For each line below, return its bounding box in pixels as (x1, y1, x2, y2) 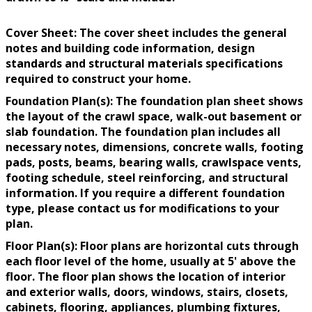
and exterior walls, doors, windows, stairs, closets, (6, 284, 288, 300)
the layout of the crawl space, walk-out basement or (6, 109, 302, 125)
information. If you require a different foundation (6, 185, 285, 201)
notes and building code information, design (6, 40, 255, 56)
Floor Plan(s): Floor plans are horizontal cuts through (6, 238, 299, 254)
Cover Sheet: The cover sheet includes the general (6, 25, 287, 41)
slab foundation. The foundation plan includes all (6, 124, 281, 140)
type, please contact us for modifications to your (6, 201, 279, 217)
